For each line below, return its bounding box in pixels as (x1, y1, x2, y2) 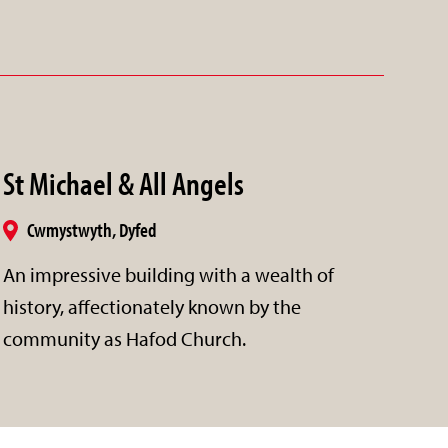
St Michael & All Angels (2, 162, 244, 203)
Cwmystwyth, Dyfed (26, 216, 157, 242)
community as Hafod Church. (2, 325, 246, 351)
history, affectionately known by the (2, 293, 301, 319)
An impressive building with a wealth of (2, 261, 334, 287)
